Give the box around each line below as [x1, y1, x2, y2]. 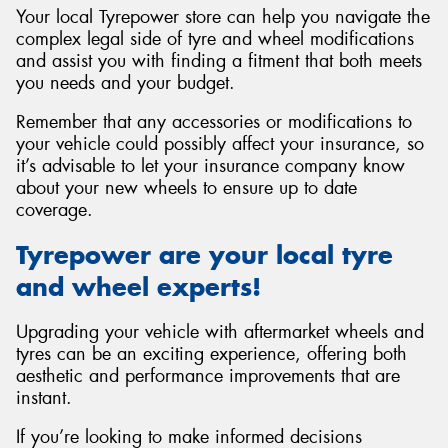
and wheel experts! [16, 270, 261, 303]
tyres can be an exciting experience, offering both [16, 341, 407, 366]
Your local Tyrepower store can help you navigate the [16, 4, 430, 29]
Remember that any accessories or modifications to [16, 110, 412, 135]
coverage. [16, 198, 93, 223]
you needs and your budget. [16, 70, 235, 95]
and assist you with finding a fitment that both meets [16, 48, 422, 73]
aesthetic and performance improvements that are [16, 363, 400, 388]
